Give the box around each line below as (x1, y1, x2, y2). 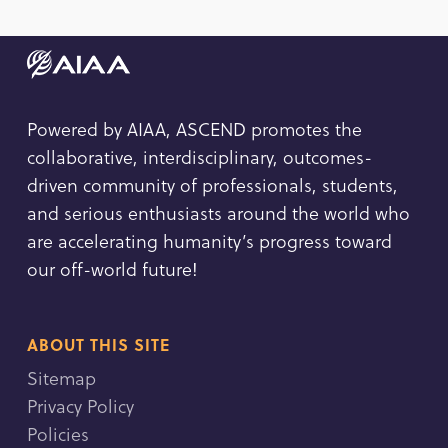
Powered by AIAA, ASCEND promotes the (26, 114, 362, 142)
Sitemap (26, 363, 96, 391)
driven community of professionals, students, (26, 170, 398, 198)
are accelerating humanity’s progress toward (26, 226, 392, 254)
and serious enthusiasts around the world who (26, 198, 410, 226)
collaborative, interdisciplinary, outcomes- (26, 142, 372, 170)
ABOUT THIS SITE (26, 332, 170, 356)
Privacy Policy (26, 391, 134, 419)
